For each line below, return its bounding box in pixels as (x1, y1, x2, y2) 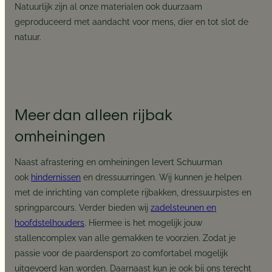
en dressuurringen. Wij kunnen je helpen (81, 172, 242, 182)
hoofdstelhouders (15, 217, 85, 228)
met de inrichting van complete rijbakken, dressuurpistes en (15, 187, 252, 197)
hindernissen (31, 172, 81, 182)
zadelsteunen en (151, 202, 217, 212)
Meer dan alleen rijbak (15, 104, 172, 124)
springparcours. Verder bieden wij (15, 202, 151, 212)
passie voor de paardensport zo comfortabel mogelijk (15, 248, 228, 258)
